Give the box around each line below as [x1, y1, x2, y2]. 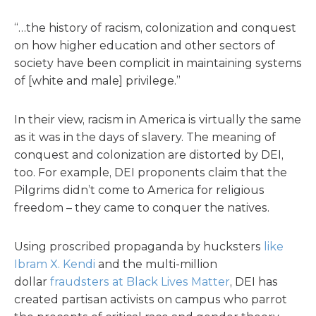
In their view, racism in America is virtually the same [14, 113, 301, 126]
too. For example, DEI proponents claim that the [14, 166, 287, 179]
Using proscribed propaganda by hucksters [14, 240, 264, 253]
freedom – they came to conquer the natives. [14, 201, 269, 214]
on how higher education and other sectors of [14, 39, 275, 52]
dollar [14, 275, 50, 288]
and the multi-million [95, 257, 217, 271]
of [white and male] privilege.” [14, 74, 181, 87]
